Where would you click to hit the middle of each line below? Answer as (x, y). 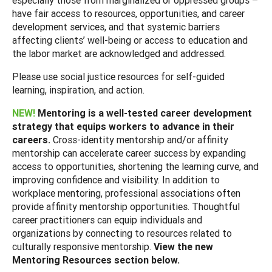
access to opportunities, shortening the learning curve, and (135, 166)
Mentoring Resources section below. (96, 260)
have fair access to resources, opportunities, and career (128, 13)
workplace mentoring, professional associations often (126, 193)
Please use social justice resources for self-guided (118, 76)
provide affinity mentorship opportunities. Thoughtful (126, 206)
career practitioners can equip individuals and (107, 219)
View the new (183, 246)
